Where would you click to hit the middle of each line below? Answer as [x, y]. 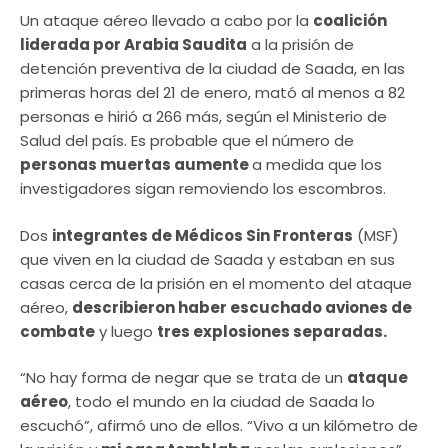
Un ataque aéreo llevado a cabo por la [166, 21]
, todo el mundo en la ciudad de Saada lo [221, 402]
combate [57, 331]
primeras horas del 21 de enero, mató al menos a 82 [212, 93]
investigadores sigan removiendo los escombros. [203, 189]
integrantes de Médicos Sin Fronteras [202, 235]
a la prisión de [300, 45]
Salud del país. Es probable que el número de [187, 141]
